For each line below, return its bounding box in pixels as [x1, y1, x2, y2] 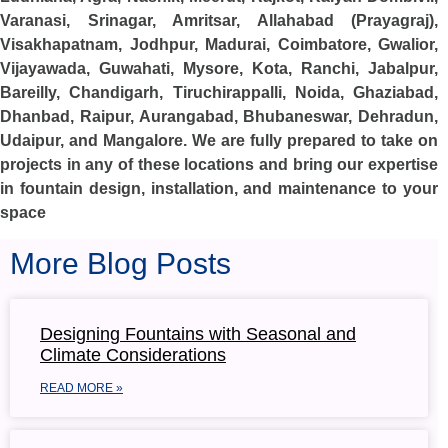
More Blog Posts [10, 247, 231, 281]
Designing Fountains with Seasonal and [40, 324, 356, 345]
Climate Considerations [40, 345, 226, 366]
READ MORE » [40, 381, 123, 396]
